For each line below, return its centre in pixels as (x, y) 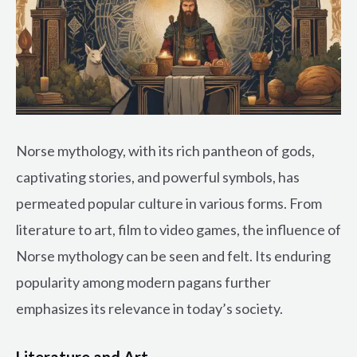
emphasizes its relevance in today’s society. (149, 308)
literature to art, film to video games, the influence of (178, 229)
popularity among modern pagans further (143, 282)
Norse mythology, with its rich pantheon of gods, (165, 150)
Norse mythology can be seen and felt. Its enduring (173, 255)
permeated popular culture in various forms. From (169, 203)
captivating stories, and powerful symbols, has (158, 177)
